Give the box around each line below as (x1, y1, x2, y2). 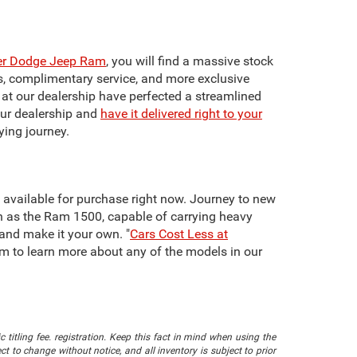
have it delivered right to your (100, 105, 262, 121)
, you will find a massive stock (106, 53, 273, 69)
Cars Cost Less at (130, 226, 228, 241)
